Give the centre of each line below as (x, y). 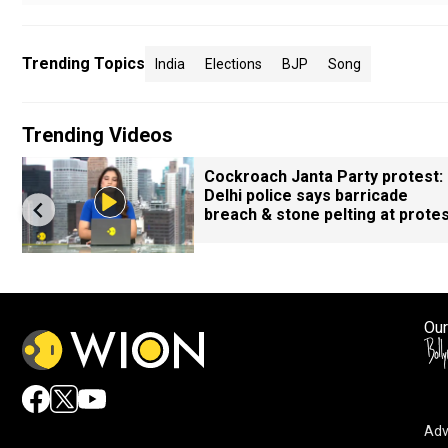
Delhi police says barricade (306, 195)
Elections (233, 64)
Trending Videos (97, 135)
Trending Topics (83, 63)
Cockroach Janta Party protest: (323, 176)
